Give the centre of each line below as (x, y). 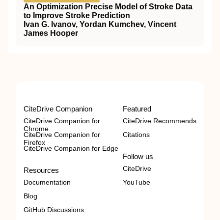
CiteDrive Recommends (160, 121)
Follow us (138, 157)
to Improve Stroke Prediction (77, 16)
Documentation (47, 182)
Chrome (36, 129)
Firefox (34, 143)
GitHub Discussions (54, 210)
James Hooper (51, 33)
